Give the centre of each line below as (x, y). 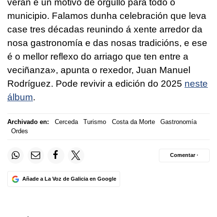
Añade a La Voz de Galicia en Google (69, 179)
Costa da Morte (133, 122)
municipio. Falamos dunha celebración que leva (107, 15)
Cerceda (66, 122)
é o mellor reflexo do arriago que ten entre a (98, 56)
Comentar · (184, 155)
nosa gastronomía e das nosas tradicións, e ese (107, 43)
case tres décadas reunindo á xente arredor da (105, 29)
